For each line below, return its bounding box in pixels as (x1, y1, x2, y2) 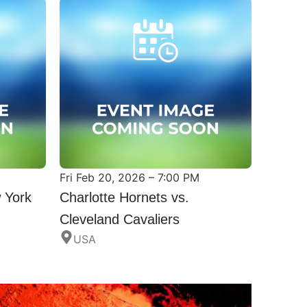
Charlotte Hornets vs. (59, 188, 189, 204)
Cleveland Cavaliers (59, 210, 180, 226)
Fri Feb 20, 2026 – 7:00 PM (59, 169, 199, 184)
